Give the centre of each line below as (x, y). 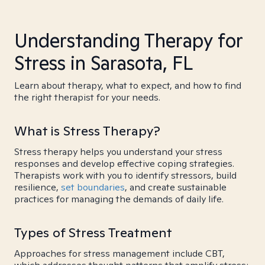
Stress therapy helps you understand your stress (118, 152)
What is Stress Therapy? (87, 131)
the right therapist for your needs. (87, 97)
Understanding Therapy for (128, 40)
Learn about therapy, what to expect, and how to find (128, 85)
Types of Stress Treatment (93, 232)
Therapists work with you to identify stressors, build (125, 175)
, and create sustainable (176, 187)
